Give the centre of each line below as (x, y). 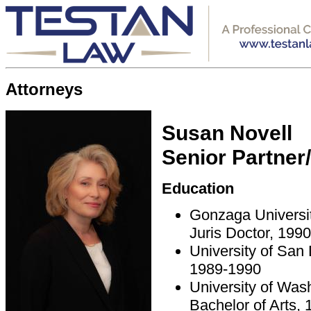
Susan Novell (227, 133)
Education (198, 189)
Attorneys (44, 90)
